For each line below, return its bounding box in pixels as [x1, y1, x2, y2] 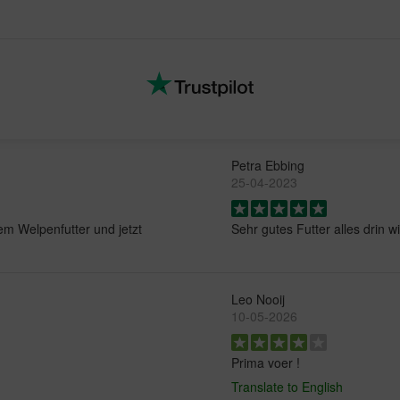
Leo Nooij [231, 290, 285, 309]
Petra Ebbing [231, 156, 304, 175]
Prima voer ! [231, 354, 300, 372]
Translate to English [231, 378, 343, 396]
